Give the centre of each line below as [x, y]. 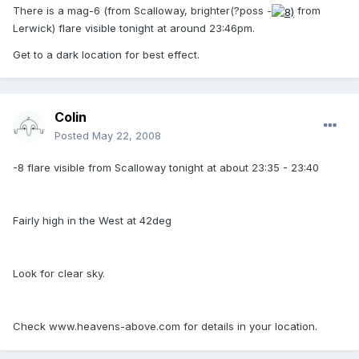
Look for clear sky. [59, 274]
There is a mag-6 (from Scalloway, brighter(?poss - [142, 11]
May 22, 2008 [127, 136]
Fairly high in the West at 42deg [92, 221]
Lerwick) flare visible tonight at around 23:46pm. [134, 28]
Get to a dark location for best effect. [106, 54]
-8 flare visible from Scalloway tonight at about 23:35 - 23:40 [166, 168]
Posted [73, 136]
